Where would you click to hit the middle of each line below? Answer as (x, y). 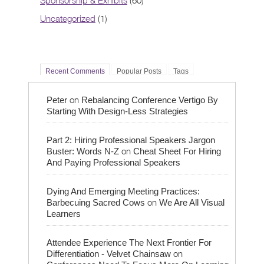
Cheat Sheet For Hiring (177, 151)
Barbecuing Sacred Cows (96, 203)
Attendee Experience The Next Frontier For (129, 243)
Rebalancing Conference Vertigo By (150, 100)
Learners (64, 214)
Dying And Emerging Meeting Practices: (123, 192)
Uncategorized (68, 19)
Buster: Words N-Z (83, 151)
